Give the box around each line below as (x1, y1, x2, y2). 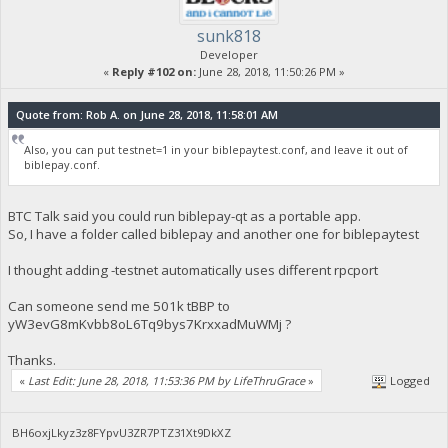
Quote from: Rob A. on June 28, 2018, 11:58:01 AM (15, 107, 278, 123)
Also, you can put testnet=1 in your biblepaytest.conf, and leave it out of (24, 142, 409, 158)
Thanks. (7, 350, 56, 369)
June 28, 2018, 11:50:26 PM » (196, 64, 345, 80)
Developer (200, 47, 258, 63)
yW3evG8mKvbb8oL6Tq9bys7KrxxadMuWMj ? (7, 314, 291, 333)
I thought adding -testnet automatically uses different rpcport (7, 260, 378, 279)
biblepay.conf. (24, 157, 104, 173)
